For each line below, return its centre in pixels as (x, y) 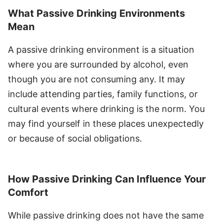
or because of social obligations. (75, 138)
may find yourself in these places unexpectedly (106, 123)
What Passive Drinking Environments (96, 13)
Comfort (28, 192)
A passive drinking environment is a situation (101, 49)
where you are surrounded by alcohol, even (98, 64)
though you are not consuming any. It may (96, 79)
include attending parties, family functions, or (103, 94)
